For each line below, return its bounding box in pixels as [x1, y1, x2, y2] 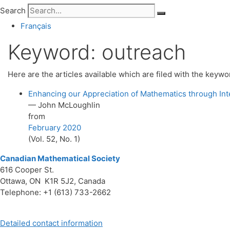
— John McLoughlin [28, 100, 100, 110]
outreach [102, 39, 186, 65]
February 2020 [28, 122, 81, 132]
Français [21, 21, 51, 31]
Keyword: [8, 39, 102, 65]
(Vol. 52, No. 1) [28, 133, 80, 144]
